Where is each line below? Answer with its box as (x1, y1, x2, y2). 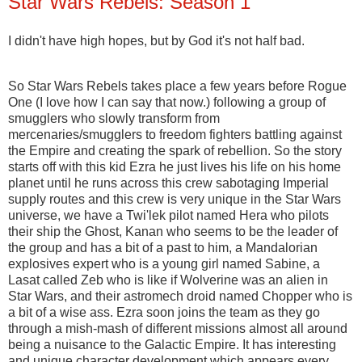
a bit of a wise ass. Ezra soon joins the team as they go (8, 305, 320, 319)
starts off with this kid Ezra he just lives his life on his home (8, 159, 341, 174)
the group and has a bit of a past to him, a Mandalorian (8, 240, 318, 255)
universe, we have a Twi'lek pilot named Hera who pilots (8, 208, 329, 222)
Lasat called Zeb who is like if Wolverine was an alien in (8, 272, 328, 287)
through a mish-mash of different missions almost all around (8, 321, 347, 335)
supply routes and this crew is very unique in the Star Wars (8, 192, 341, 206)
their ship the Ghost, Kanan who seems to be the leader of (8, 224, 338, 238)
